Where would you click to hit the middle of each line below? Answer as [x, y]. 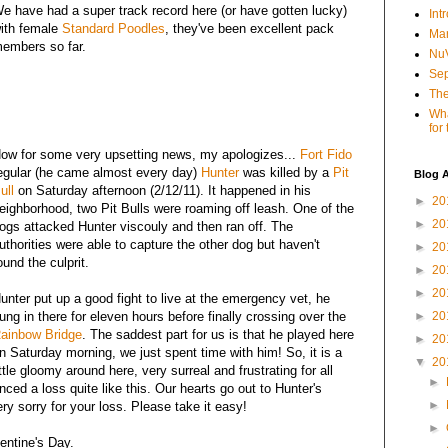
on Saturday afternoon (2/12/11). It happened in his [162, 190]
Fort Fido [326, 154]
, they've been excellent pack [249, 28]
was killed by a [286, 172]
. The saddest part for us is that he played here [218, 334]
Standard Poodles [113, 28]
